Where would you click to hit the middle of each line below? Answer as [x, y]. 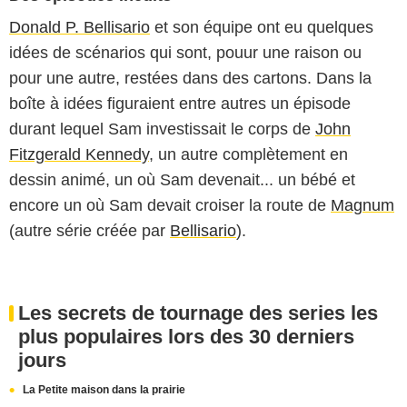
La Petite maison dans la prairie [104, 390]
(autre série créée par [89, 231]
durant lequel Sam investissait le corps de [162, 129]
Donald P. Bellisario [79, 27]
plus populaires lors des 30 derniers [186, 337]
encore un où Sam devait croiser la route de [170, 205]
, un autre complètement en [248, 154]
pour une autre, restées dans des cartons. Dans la [190, 78]
